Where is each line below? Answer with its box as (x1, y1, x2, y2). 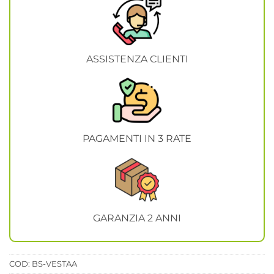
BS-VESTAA (32, 259, 77, 268)
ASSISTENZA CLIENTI (86, 53, 188, 65)
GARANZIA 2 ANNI (93, 212, 181, 224)
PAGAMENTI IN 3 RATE (83, 132, 191, 144)
